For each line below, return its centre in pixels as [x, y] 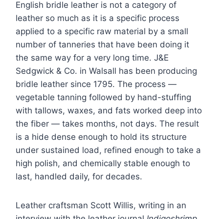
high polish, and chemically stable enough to [103, 164]
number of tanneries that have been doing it [102, 45]
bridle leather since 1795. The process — [96, 84]
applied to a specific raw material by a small [102, 32]
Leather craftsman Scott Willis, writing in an [101, 206]
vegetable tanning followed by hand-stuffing [103, 98]
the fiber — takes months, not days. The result [107, 124]
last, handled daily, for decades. [79, 177]
